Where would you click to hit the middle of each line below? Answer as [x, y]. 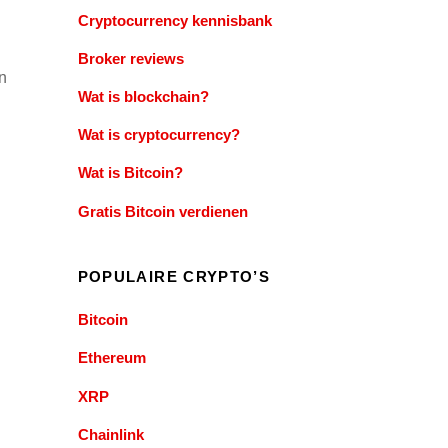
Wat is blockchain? [143, 97]
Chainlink [110, 434]
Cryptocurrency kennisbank [174, 20]
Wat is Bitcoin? [130, 173]
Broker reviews [130, 58]
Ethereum [111, 358]
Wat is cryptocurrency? [158, 135]
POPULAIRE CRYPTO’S [174, 277]
